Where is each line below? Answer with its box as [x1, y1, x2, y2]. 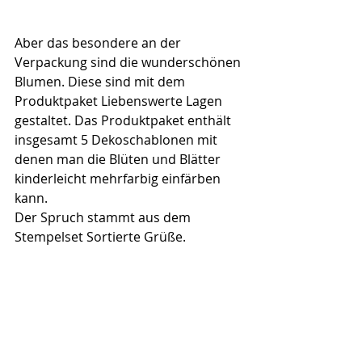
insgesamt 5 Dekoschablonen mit [15, 131, 221, 149]
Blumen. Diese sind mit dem [15, 73, 188, 90]
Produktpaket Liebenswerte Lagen [15, 92, 225, 110]
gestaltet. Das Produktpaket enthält [15, 112, 234, 129]
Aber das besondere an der [15, 34, 184, 52]
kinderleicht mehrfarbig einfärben [15, 170, 224, 187]
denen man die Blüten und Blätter [15, 150, 224, 168]
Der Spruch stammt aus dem [15, 208, 194, 226]
